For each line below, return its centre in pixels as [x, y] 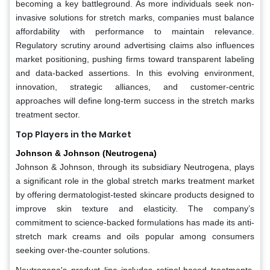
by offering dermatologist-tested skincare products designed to [135, 194]
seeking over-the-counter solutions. [83, 250]
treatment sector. [48, 114]
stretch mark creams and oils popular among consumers [135, 236]
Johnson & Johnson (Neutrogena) [86, 153]
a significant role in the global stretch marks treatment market [135, 181]
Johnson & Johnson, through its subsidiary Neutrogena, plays [135, 167]
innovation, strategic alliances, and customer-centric [135, 86]
